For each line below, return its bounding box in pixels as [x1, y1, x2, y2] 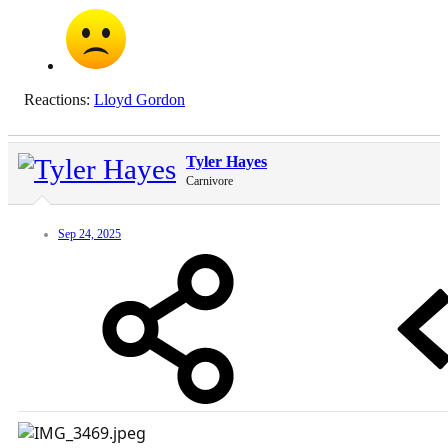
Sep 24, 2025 [58, 226, 121, 241]
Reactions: [24, 90, 90, 108]
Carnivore [186, 173, 233, 188]
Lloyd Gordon [94, 90, 185, 108]
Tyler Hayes [186, 152, 267, 170]
